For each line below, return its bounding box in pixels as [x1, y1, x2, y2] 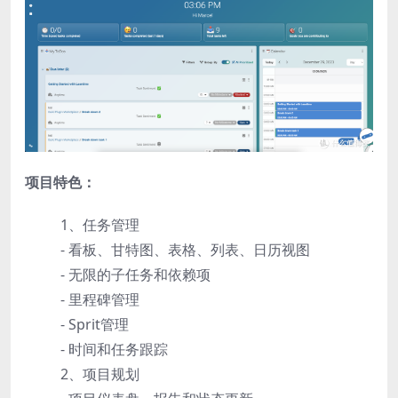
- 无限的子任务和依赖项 [60, 265, 211, 285]
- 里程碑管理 [60, 290, 139, 310]
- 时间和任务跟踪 [60, 339, 168, 360]
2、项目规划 [60, 364, 139, 385]
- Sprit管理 [60, 314, 129, 335]
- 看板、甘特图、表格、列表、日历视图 [60, 240, 310, 260]
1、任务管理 [60, 215, 139, 235]
